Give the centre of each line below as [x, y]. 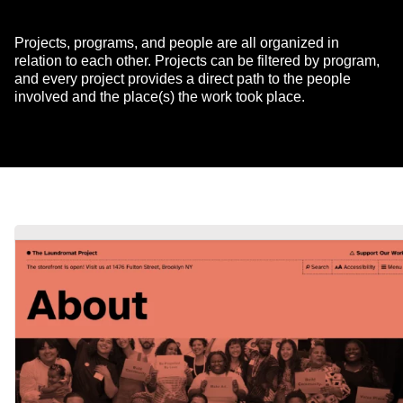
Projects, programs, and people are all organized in [177, 43]
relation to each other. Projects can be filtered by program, [197, 61]
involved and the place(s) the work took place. [160, 97]
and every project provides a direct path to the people [183, 79]
